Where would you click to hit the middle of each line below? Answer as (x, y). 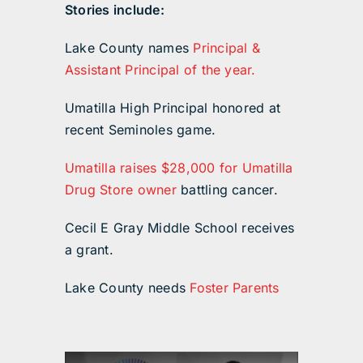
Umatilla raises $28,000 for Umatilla (179, 168)
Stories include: (114, 10)
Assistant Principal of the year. (160, 70)
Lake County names (129, 48)
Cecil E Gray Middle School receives (179, 228)
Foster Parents (235, 288)
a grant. (89, 250)
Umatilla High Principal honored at (173, 108)
